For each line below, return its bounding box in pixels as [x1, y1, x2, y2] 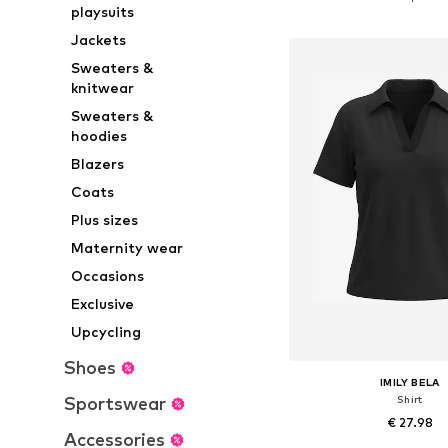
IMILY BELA [379, 376, 440, 389]
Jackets [71, 31, 127, 48]
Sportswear [64, 393, 166, 414]
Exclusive [71, 295, 135, 312]
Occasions [71, 267, 145, 284]
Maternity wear [71, 239, 184, 256]
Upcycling [71, 323, 142, 340]
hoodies [71, 127, 128, 144]
